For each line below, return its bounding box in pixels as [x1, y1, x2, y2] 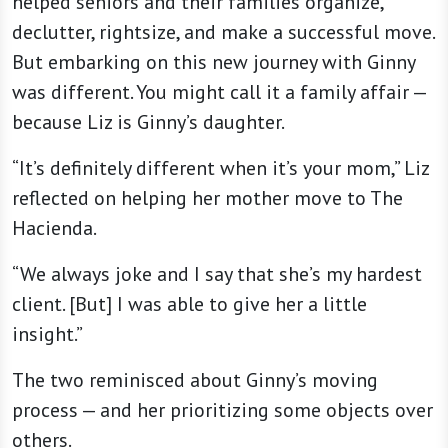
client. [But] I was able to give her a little [12, 291, 367, 318]
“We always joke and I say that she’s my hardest [12, 261, 422, 288]
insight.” [12, 321, 83, 348]
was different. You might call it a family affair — [12, 79, 426, 106]
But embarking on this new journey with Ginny [12, 49, 415, 76]
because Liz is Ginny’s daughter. [12, 109, 293, 136]
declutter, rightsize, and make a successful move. [12, 19, 434, 46]
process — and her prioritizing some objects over [12, 397, 433, 424]
